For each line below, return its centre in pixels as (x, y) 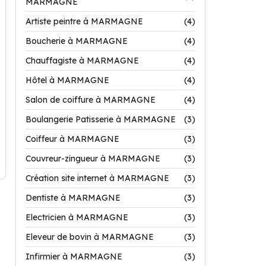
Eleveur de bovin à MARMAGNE (90, 237)
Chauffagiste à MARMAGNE (82, 61)
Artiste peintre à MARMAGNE (84, 21)
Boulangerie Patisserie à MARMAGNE (101, 119)
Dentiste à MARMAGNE (73, 198)
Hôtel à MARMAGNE (67, 80)
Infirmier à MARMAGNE (74, 256)
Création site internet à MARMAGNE (97, 178)
